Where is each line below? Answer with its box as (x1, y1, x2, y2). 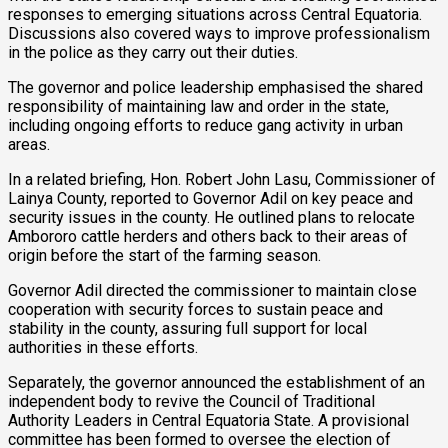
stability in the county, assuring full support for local (8, 319, 367, 339)
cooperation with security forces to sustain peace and (8, 300, 383, 320)
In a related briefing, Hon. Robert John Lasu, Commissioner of (8, 170, 436, 190)
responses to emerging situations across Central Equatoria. (8, 5, 422, 25)
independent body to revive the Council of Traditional (8, 392, 375, 412)
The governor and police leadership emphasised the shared (8, 78, 423, 98)
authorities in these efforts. (8, 338, 198, 358)
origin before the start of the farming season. (8, 246, 321, 266)
